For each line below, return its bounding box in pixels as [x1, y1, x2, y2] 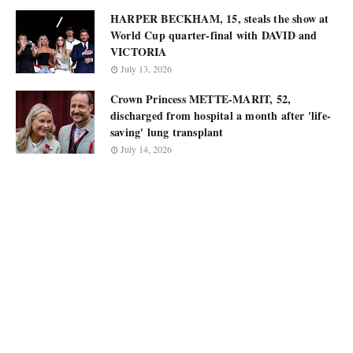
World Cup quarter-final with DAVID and [110, 27, 318, 44]
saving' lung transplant [110, 124, 224, 141]
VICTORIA [110, 43, 167, 61]
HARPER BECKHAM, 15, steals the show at [110, 10, 329, 28]
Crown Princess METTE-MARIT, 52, [110, 91, 292, 108]
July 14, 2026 [121, 143, 172, 156]
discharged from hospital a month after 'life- [110, 107, 331, 124]
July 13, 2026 [121, 62, 172, 76]
